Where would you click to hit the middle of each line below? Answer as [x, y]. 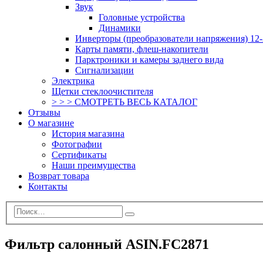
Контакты [48, 186]
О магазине [51, 123]
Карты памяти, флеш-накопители [142, 49]
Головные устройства [142, 17]
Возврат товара [59, 176]
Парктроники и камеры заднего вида [149, 59]
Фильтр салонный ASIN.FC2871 [107, 245]
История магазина [88, 133]
